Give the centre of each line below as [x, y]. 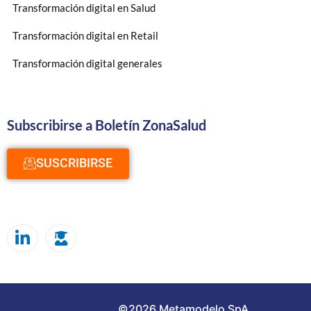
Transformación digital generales [87, 63]
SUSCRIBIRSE [74, 162]
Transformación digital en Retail [85, 35]
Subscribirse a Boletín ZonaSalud [107, 125]
